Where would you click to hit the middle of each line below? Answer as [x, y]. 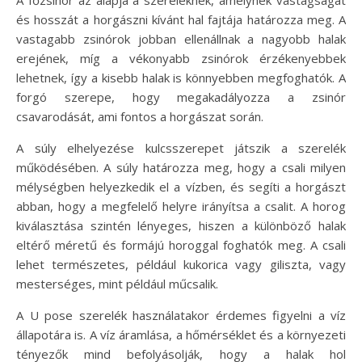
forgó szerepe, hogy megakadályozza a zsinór [181, 97]
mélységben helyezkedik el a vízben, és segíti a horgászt [181, 186]
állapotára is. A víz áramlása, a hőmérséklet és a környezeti [181, 334]
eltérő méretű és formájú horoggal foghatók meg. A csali [181, 244]
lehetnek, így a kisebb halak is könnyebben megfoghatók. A [181, 77]
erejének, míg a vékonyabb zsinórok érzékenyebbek [181, 58]
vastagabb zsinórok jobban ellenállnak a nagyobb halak [181, 38]
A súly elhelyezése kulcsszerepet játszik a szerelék [181, 147]
